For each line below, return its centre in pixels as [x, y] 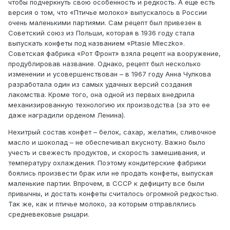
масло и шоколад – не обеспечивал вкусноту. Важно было [107, 142]
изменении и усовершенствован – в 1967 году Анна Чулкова [110, 74]
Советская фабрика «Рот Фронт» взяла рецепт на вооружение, [114, 54]
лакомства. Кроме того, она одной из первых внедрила [101, 95]
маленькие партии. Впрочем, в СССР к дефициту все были [106, 184]
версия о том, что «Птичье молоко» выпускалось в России [108, 13]
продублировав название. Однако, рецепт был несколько [104, 64]
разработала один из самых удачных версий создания [100, 84]
